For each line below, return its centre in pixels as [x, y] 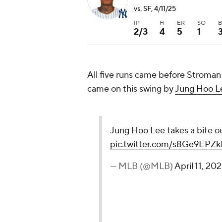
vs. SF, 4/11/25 [155, 9]
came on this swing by [131, 89]
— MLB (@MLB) [142, 166]
